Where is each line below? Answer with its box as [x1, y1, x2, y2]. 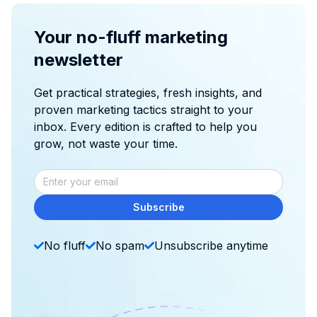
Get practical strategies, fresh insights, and [34, 85, 262, 100]
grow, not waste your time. [34, 136, 178, 151]
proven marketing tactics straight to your [34, 102, 253, 117]
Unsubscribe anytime [154, 238, 268, 253]
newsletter [34, 49, 123, 70]
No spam [96, 238, 144, 253]
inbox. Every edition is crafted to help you [34, 119, 257, 134]
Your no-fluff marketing [34, 26, 228, 47]
